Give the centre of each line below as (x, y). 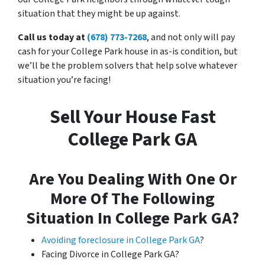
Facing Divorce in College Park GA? (110, 254)
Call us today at (52, 37)
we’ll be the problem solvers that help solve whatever (127, 65)
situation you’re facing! (64, 80)
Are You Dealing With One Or (132, 179)
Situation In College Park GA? (132, 218)
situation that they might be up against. (99, 13)
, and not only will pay (191, 37)
